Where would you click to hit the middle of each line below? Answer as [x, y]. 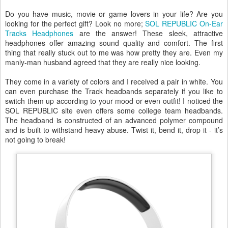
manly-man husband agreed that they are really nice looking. [103, 62]
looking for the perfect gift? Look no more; [75, 24]
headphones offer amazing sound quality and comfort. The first [114, 43]
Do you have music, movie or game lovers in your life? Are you [114, 14]
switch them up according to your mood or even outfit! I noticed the [114, 101]
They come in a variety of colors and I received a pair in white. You [114, 82]
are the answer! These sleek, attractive [148, 33]
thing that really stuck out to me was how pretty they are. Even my [114, 53]
